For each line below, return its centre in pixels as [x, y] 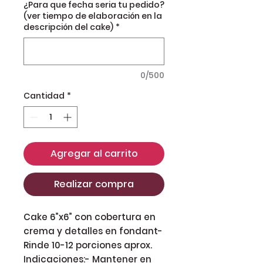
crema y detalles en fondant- [93, 231]
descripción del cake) [68, 27]
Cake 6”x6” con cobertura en [90, 217]
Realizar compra [94, 184]
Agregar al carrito [94, 153]
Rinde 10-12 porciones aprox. [88, 245]
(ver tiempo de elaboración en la [93, 16]
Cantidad [44, 95]
